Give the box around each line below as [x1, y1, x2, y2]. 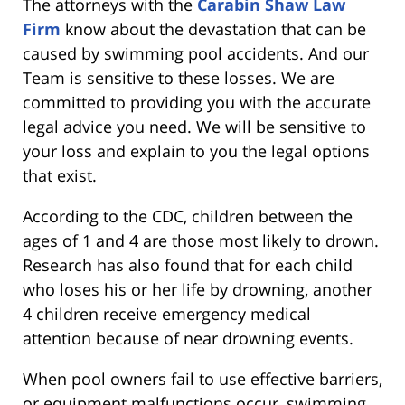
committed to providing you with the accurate [23, 90, 371, 113]
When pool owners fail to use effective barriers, [23, 367, 382, 390]
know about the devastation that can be [61, 17, 366, 40]
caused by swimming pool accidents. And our [23, 42, 369, 64]
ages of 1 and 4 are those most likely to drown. [23, 229, 379, 251]
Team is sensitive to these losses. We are [23, 66, 334, 89]
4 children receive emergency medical [23, 302, 311, 325]
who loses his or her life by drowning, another [23, 278, 372, 300]
